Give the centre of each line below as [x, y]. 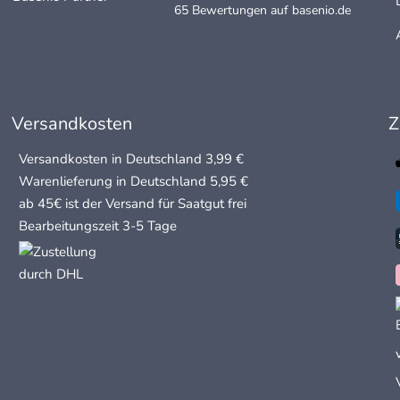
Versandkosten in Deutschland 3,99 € [132, 159]
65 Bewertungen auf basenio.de [263, 11]
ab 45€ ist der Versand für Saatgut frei [133, 204]
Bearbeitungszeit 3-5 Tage [98, 226]
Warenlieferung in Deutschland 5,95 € [134, 182]
